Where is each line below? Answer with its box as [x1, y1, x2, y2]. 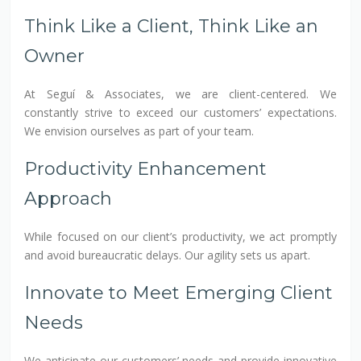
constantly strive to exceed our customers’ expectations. [24, 104, 337, 120]
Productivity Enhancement [24, 157, 268, 180]
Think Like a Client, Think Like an [24, 15, 319, 37]
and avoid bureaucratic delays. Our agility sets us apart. [24, 247, 311, 263]
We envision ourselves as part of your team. [24, 122, 255, 139]
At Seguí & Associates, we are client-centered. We [24, 85, 337, 102]
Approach [24, 187, 113, 210]
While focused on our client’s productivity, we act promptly [24, 228, 337, 244]
